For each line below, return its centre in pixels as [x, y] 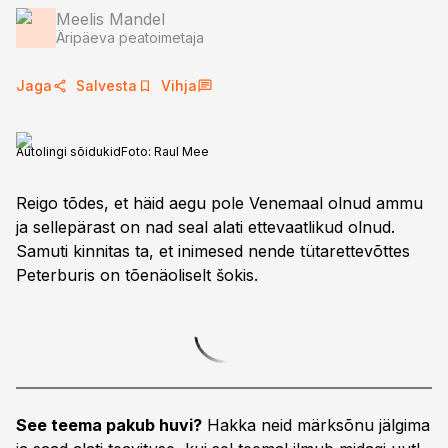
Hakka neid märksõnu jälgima [316, 425]
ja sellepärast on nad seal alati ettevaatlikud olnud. [205, 227]
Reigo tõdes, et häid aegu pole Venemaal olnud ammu [219, 203]
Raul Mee [181, 151]
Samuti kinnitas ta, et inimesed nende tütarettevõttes [213, 251]
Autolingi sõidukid [68, 151]
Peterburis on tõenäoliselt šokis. [137, 275]
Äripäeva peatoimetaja [130, 37]
